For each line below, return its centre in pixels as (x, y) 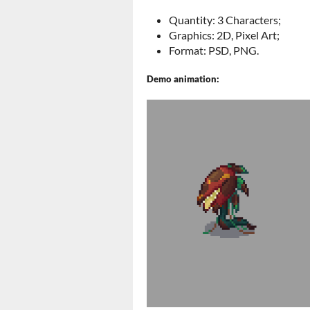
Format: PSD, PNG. (214, 50)
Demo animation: (183, 79)
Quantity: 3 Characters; (225, 20)
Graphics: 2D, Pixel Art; (224, 35)
